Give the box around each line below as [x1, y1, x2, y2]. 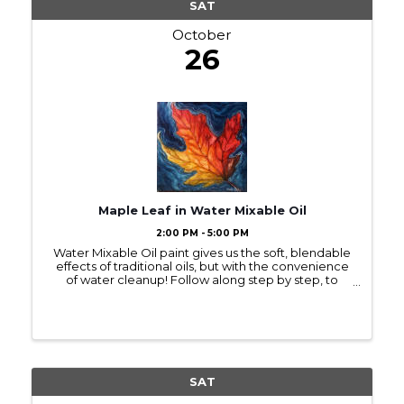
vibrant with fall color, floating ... [112, 298, 292, 314]
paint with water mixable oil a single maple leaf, [65, 285, 339, 300]
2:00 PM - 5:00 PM [155, 226, 249, 239]
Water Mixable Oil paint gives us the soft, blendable [53, 244, 351, 260]
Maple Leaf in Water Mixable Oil [97, 202, 307, 217]
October [172, 25, 232, 43]
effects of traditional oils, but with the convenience [55, 258, 349, 273]
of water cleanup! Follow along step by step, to [66, 271, 338, 287]
